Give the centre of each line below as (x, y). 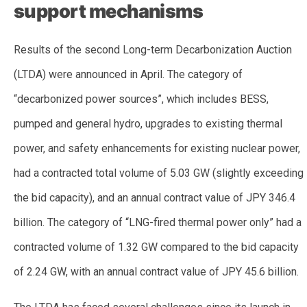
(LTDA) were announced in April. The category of (128, 74)
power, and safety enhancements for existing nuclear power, (157, 148)
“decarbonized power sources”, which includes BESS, (141, 99)
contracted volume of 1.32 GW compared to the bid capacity (156, 247)
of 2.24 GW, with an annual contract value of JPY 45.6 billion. (158, 271)
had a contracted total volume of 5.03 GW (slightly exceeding (159, 173)
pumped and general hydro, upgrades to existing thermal (148, 123)
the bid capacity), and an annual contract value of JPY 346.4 (155, 197)
